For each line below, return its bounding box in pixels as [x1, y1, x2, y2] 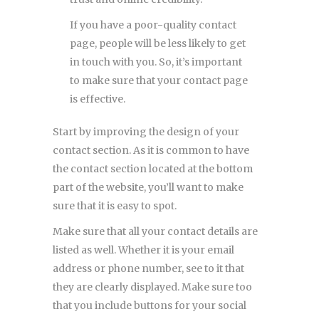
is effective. [70, 92, 127, 105]
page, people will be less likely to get [70, 36, 246, 50]
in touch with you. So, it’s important [70, 55, 242, 68]
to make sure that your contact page [70, 73, 248, 87]
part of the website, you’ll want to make [53, 180, 244, 194]
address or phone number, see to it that [53, 261, 244, 275]
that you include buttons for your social [53, 298, 246, 312]
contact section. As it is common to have [53, 143, 249, 157]
